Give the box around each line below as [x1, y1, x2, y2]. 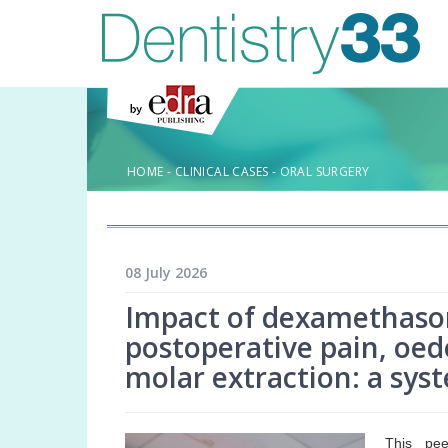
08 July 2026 [125, 263, 207, 283]
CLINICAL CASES [174, 162, 269, 180]
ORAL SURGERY [279, 162, 370, 180]
